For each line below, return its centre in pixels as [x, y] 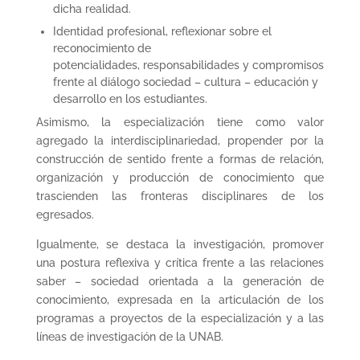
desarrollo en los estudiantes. [130, 98]
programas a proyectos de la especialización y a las [180, 318]
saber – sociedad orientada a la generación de [180, 281]
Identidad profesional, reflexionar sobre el [162, 31]
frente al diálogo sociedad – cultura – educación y [185, 82]
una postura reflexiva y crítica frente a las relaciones [180, 262]
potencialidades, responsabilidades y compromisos [188, 65]
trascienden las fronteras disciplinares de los [180, 196]
